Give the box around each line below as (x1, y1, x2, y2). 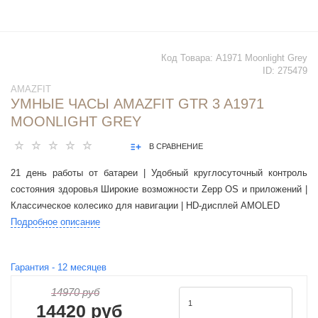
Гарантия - (11, 262, 57, 273)
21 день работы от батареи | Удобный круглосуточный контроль (11, 168, 307, 179)
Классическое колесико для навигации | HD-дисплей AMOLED (11, 200, 280, 212)
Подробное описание (11, 216, 100, 228)
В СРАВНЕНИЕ (149, 142, 203, 151)
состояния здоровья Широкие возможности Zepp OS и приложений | (11, 184, 307, 195)
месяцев (67, 262, 106, 273)
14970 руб (51, 286, 99, 299)
